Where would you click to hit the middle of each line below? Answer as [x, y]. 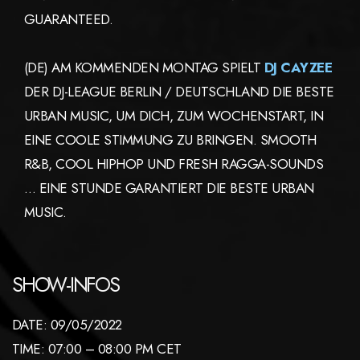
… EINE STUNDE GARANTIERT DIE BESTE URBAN [169, 188]
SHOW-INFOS [65, 284]
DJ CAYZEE [298, 67]
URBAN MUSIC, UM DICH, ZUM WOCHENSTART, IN [174, 115]
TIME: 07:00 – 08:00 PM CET [97, 348]
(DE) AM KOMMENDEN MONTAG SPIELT [144, 67]
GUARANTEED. [69, 19]
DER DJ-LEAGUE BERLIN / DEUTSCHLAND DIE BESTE [179, 91]
